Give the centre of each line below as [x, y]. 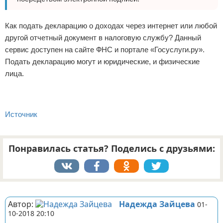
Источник [21, 114]
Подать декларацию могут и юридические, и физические [102, 61]
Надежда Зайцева [157, 204]
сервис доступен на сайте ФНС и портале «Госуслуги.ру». [105, 50]
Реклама [15, 187]
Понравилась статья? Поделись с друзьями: [111, 148]
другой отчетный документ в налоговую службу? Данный [103, 38]
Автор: [22, 204]
